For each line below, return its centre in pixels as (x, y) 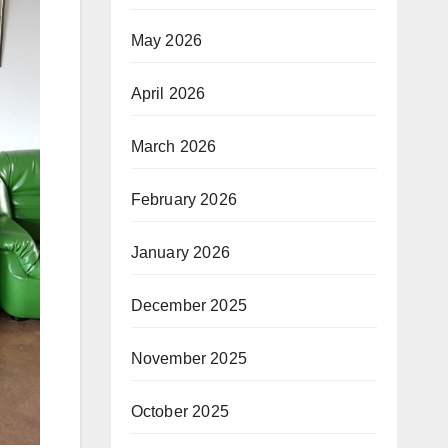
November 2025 (189, 359)
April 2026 (168, 94)
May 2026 (166, 41)
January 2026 (180, 253)
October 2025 (179, 412)
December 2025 (189, 306)
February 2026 (184, 200)
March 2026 (173, 147)
